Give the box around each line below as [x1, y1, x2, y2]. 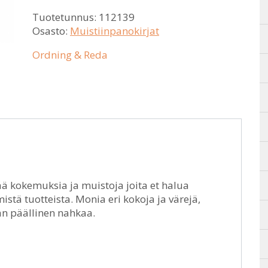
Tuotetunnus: [32, 10, 99, 24]
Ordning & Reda [32, 48, 108, 62]
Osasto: [32, 24, 70, 38]
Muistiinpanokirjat [70, 24, 159, 38]
